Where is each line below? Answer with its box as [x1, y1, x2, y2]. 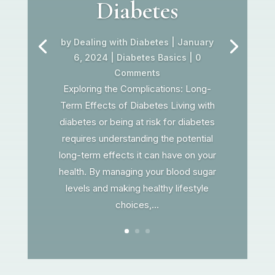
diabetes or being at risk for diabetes [60, 115, 215, 128]
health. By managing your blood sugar [58, 165, 216, 177]
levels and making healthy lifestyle [66, 182, 209, 194]
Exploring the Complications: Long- [63, 82, 212, 95]
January [177, 36, 214, 47]
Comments [114, 67, 161, 78]
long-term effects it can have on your [58, 149, 216, 161]
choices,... [115, 198, 160, 211]
